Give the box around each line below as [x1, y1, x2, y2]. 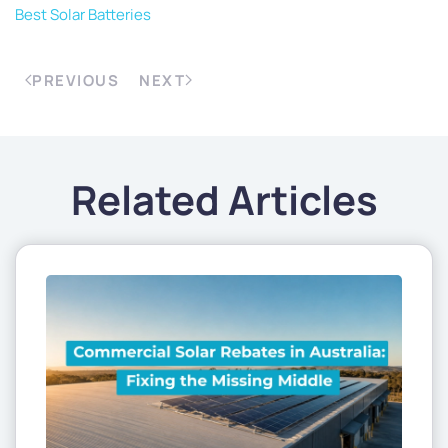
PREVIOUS [32, 69, 119, 91]
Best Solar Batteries [15, 3, 151, 25]
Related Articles [70, 171, 378, 227]
